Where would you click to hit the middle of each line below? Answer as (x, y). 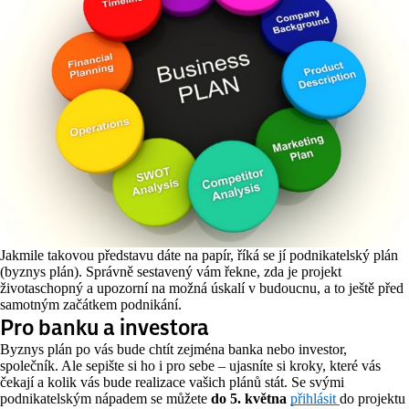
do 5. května (249, 399)
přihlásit (315, 399)
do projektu (372, 399)
